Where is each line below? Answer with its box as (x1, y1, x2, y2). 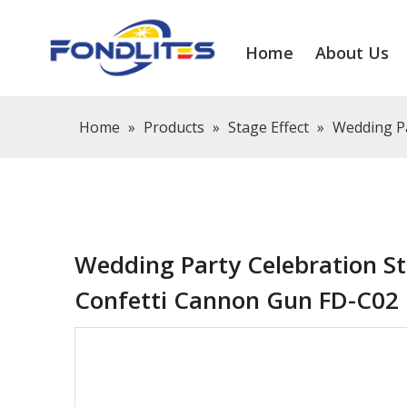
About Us (315, 42, 390, 64)
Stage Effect (228, 116, 309, 137)
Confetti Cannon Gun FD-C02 (74, 283, 405, 316)
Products (144, 116, 204, 137)
